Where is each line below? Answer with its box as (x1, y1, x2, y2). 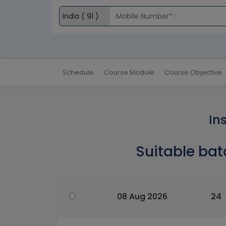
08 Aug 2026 (117, 191, 167, 203)
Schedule (63, 68, 94, 78)
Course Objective (164, 68, 222, 78)
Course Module (104, 68, 154, 78)
